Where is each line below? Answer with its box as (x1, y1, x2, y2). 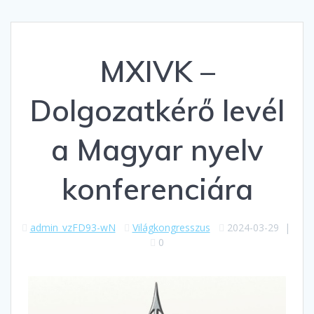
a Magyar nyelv (50, 131, 264, 169)
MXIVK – (99, 53, 215, 90)
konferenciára (61, 170, 253, 208)
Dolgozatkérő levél (29, 92, 285, 130)
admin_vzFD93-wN (29, 221, 116, 235)
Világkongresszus (132, 221, 210, 235)
